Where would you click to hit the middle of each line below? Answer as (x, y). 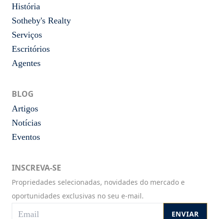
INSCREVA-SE (36, 168)
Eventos (26, 137)
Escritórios (31, 49)
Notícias (26, 123)
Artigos (25, 109)
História (26, 7)
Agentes (26, 63)
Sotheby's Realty (41, 21)
